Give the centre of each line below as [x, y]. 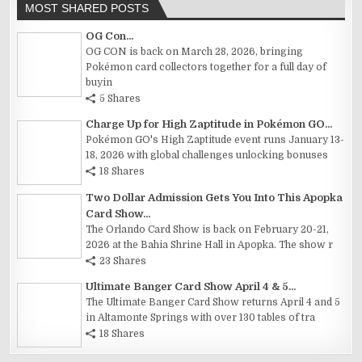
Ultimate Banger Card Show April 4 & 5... [191, 287]
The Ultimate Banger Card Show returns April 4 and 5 [213, 303]
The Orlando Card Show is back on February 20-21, [208, 230]
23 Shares [123, 261]
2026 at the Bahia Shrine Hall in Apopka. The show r [210, 245]
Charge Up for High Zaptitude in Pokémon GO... [209, 124]
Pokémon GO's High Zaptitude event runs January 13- [215, 140]
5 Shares [120, 99]
